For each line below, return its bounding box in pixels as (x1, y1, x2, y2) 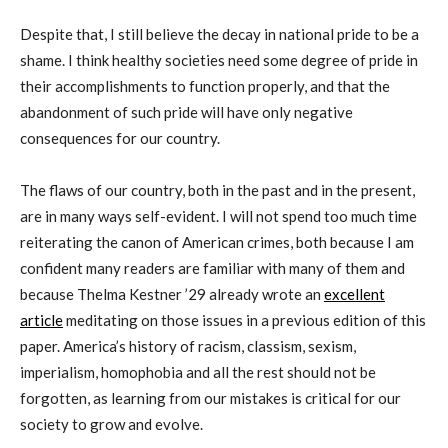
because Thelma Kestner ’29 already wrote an (20, 284, 324, 303)
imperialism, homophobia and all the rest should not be (20, 362, 376, 381)
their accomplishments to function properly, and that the (20, 76, 390, 95)
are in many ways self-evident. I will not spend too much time (20, 206, 417, 225)
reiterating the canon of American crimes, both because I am (20, 232, 414, 251)
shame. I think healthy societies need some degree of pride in (20, 50, 418, 69)
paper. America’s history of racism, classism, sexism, (20, 336, 356, 355)
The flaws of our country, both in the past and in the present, (20, 180, 415, 199)
